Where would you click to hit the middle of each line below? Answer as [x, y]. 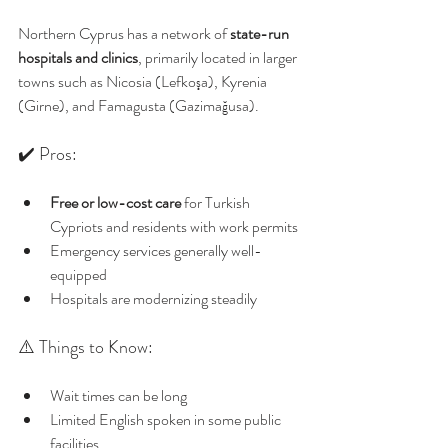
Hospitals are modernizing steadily [153, 298]
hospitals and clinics [78, 57]
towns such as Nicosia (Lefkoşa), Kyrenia [144, 81]
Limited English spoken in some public [167, 419]
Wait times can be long [118, 395]
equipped [78, 274]
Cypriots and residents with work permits [174, 226]
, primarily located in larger [219, 57]
